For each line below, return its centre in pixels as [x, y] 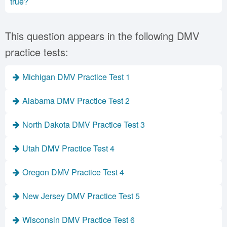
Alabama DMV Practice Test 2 [76, 101]
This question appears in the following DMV [102, 36]
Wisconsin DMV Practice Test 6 [79, 220]
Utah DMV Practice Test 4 [68, 148]
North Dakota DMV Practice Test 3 [84, 124]
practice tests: [37, 52]
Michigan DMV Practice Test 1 [76, 77]
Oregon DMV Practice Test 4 [73, 172]
